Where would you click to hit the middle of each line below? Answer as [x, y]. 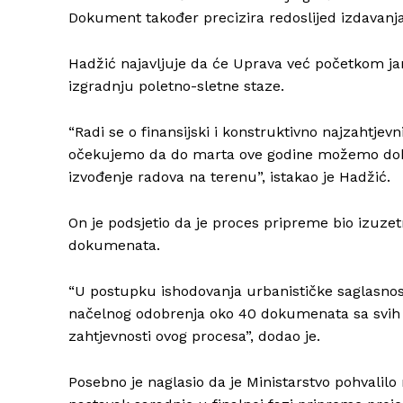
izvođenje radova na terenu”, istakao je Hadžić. [229, 177]
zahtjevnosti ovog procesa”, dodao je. [194, 336]
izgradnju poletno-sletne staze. [176, 86]
